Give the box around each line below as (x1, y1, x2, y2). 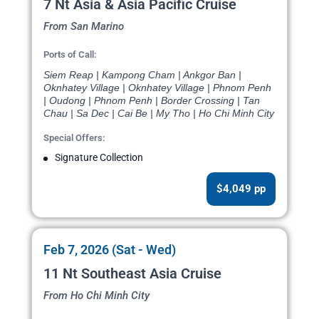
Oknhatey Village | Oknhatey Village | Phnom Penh (43, 82, 271, 94)
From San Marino (43, 20, 124, 33)
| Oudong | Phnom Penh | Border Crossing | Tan (43, 95, 260, 107)
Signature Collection (55, 152, 143, 164)
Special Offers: (43, 132, 105, 144)
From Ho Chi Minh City (43, 289, 150, 303)
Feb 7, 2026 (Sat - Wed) (43, 242, 176, 258)
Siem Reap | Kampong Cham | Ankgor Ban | (43, 69, 241, 81)
